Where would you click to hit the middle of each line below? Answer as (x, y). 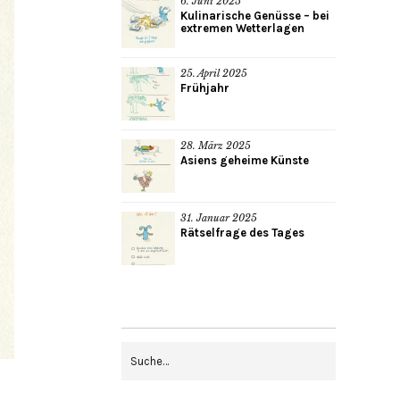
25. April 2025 (214, 74)
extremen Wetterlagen (242, 29)
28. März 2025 (216, 146)
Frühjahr (205, 88)
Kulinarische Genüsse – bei (255, 16)
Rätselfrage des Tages (242, 233)
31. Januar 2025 (219, 218)
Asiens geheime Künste (245, 161)
